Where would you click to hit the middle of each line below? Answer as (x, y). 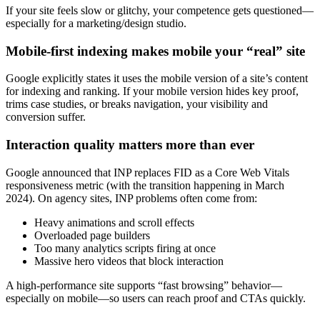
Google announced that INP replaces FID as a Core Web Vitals (147, 172)
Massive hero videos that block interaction (129, 261)
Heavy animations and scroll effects (114, 222)
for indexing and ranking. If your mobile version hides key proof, (152, 91)
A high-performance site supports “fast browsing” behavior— (144, 285)
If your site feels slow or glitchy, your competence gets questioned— (160, 11)
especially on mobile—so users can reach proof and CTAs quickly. (156, 298)
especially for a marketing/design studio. (96, 24)
